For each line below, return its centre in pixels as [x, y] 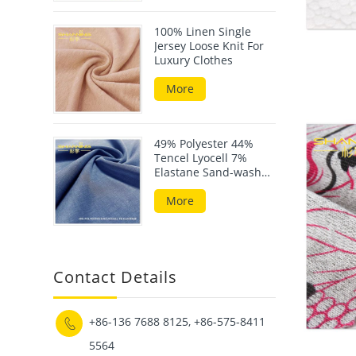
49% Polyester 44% [204, 143]
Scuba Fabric [189, 186]
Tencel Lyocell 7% [201, 157]
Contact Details [116, 277]
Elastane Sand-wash [208, 172]
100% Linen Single [203, 32]
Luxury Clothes [194, 60]
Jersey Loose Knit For [209, 46]
